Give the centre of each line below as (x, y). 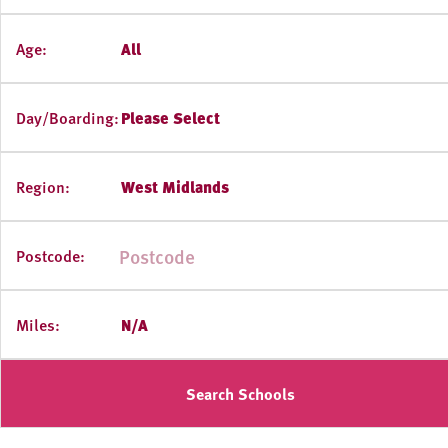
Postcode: (50, 256)
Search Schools (240, 394)
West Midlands (174, 187)
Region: (43, 187)
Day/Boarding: (67, 118)
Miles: (38, 325)
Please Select (170, 118)
